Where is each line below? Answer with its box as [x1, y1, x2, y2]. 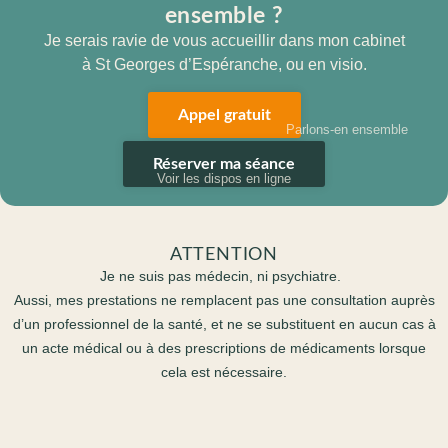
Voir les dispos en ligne [157, 171, 291, 186]
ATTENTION [169, 246, 279, 264]
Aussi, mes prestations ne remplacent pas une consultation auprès [13, 292, 435, 308]
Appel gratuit [177, 107, 271, 123]
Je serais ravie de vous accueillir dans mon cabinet [43, 32, 405, 49]
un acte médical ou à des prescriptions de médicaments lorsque [22, 340, 426, 356]
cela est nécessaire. [161, 364, 287, 380]
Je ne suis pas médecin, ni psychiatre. [99, 268, 349, 284]
